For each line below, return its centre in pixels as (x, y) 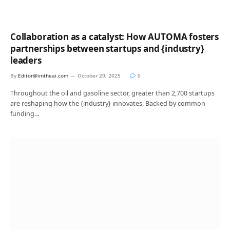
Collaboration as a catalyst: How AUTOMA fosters (115, 37)
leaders (26, 60)
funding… (25, 114)
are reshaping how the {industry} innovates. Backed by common (108, 103)
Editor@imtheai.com (43, 75)
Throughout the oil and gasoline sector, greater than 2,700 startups (112, 93)
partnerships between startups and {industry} (107, 49)
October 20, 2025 (99, 75)
